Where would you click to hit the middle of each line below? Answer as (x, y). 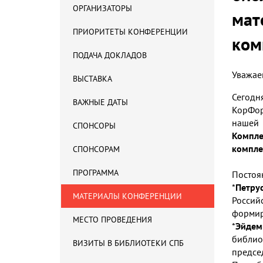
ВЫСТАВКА (92, 79)
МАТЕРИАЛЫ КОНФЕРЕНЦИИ (127, 196)
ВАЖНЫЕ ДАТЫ (100, 102)
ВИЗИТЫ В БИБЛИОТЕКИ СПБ (128, 243)
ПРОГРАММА (96, 173)
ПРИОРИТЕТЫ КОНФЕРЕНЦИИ (130, 32)
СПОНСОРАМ (96, 149)
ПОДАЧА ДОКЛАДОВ (110, 55)
